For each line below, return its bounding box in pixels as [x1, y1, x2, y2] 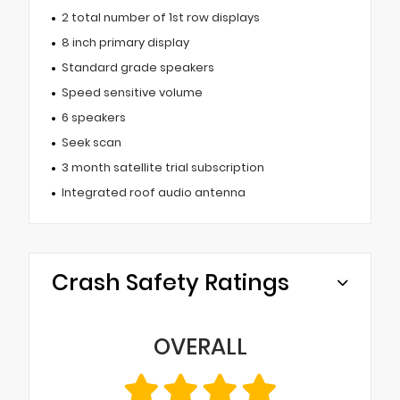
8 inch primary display [61, 34, 189, 50]
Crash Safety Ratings [52, 266, 289, 298]
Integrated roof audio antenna [61, 184, 246, 200]
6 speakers [61, 109, 126, 125]
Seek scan [61, 134, 121, 150]
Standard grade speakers [61, 59, 214, 75]
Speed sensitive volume [61, 84, 203, 100]
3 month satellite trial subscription [61, 159, 264, 175]
